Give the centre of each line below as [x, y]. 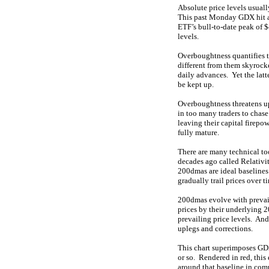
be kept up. [196, 84]
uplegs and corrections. [215, 228]
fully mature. [198, 132]
